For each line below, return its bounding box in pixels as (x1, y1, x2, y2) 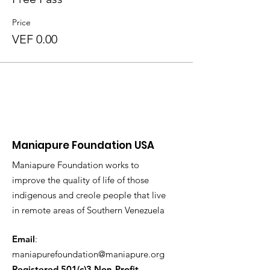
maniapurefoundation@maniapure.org (12, 248, 165, 260)
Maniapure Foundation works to (12, 159, 139, 171)
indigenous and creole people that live (12, 189, 166, 201)
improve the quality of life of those (12, 174, 149, 186)
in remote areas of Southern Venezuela (12, 204, 165, 216)
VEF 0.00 (12, 32, 57, 46)
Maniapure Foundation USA (12, 138, 154, 152)
